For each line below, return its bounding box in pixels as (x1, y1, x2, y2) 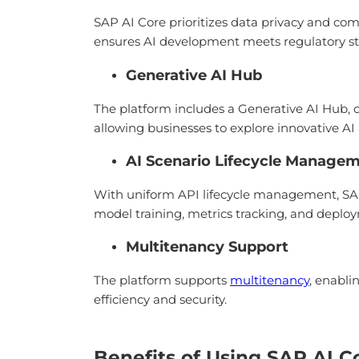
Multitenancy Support (126, 238, 288, 256)
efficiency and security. (94, 291, 227, 307)
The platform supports (94, 272, 230, 288)
